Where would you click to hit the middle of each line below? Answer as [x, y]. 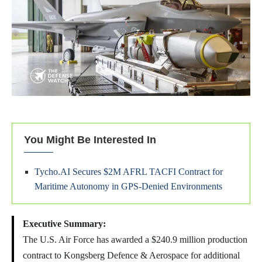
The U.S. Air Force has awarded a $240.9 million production [135, 240]
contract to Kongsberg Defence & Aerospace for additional [131, 256]
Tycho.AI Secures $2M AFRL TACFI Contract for [129, 172]
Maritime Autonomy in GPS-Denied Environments [128, 187]
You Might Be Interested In [90, 140]
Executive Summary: [64, 224]
